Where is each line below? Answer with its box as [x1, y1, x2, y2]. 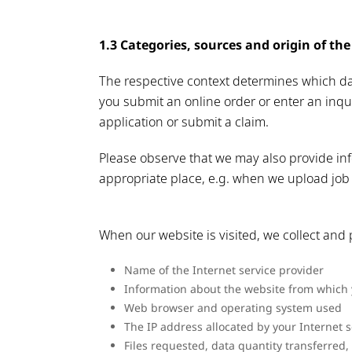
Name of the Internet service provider [124, 262, 324, 278]
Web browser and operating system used [124, 300, 342, 316]
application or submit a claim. [99, 113, 269, 131]
